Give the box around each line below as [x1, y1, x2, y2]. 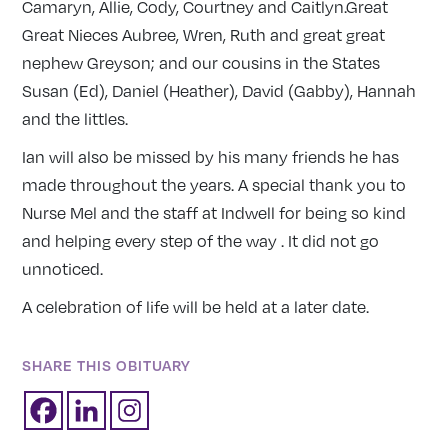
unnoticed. [22, 259, 104, 280]
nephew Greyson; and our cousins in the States [22, 53, 381, 74]
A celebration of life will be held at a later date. [22, 297, 370, 318]
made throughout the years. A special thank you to [22, 175, 407, 196]
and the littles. [22, 109, 129, 130]
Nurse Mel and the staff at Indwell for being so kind [22, 203, 407, 224]
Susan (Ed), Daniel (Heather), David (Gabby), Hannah [22, 81, 417, 102]
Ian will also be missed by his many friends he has [22, 147, 400, 168]
